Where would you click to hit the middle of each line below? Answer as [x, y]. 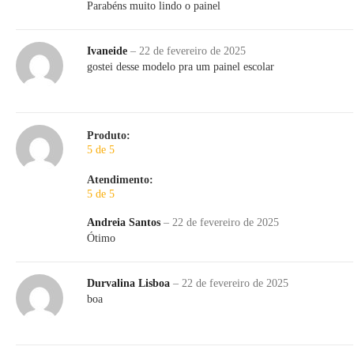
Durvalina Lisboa [130, 284]
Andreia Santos [125, 223]
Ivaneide [109, 51]
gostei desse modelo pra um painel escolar [181, 67]
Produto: [109, 136]
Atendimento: [120, 180]
